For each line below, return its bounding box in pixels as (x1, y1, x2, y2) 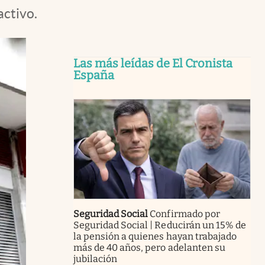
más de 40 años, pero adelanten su (73, 241, 225, 253)
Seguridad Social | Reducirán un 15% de (73, 219, 246, 231)
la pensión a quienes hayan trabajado (73, 230, 237, 242)
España (73, 68, 114, 82)
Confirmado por (150, 208, 220, 219)
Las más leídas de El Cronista (73, 56, 232, 70)
